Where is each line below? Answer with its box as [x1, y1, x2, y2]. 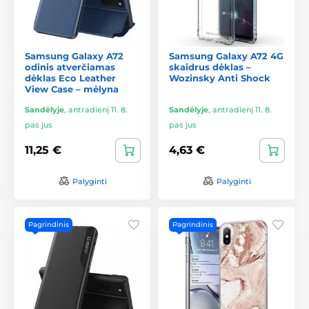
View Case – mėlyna [25, 83, 119, 94]
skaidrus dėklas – [169, 61, 251, 72]
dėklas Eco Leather [25, 72, 116, 83]
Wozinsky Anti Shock [169, 72, 270, 83]
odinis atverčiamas [25, 61, 115, 72]
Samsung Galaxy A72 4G [169, 50, 283, 61]
